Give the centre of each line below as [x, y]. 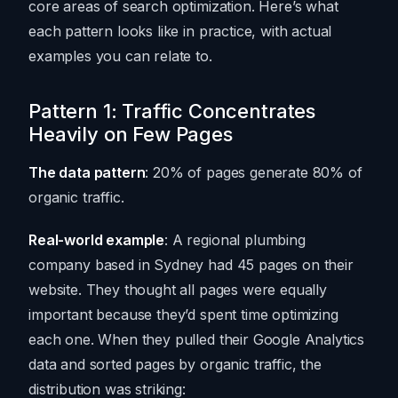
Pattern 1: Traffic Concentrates [172, 111]
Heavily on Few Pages [131, 135]
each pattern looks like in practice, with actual [180, 32]
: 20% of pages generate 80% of [254, 173]
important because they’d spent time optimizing [183, 315]
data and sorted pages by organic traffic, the [175, 365]
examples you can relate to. [120, 56]
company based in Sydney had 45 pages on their [191, 265]
